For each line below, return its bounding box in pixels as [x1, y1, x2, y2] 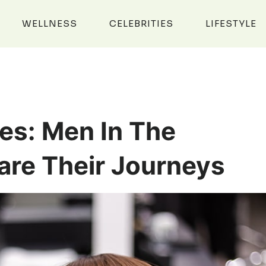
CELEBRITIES [109, 18, 174, 29]
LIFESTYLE [205, 18, 256, 29]
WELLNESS [22, 18, 78, 29]
